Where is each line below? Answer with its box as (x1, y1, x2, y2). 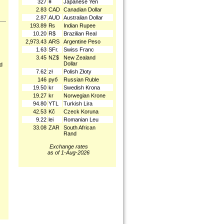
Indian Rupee (63, 22, 95, 28)
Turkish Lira (63, 100, 92, 106)
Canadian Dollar (63, 6, 102, 12)
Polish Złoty (63, 68, 91, 74)
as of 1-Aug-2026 (47, 149, 89, 155)
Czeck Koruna (63, 108, 98, 114)
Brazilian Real (63, 30, 96, 36)
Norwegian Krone (63, 92, 105, 98)
